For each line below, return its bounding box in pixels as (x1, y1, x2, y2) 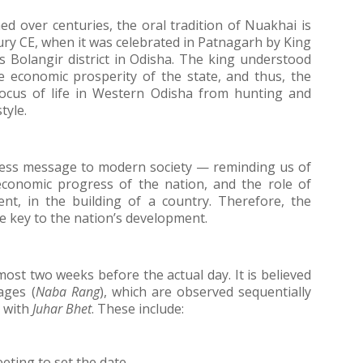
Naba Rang (35, 283, 100, 301)
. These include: (92, 300, 184, 318)
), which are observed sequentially (99, 283, 312, 301)
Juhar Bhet (32, 300, 92, 318)
